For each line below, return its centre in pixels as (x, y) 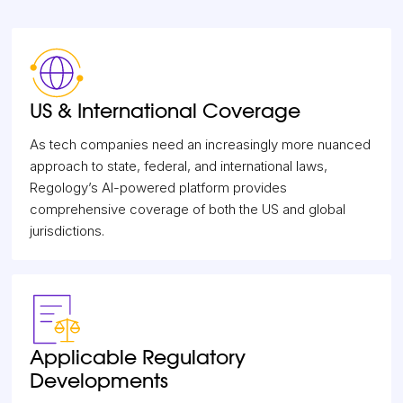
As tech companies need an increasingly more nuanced (201, 144)
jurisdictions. (67, 231)
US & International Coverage (166, 112)
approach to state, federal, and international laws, (179, 166)
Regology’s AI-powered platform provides (159, 188)
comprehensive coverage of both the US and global (188, 209)
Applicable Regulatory (138, 358)
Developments (99, 381)
